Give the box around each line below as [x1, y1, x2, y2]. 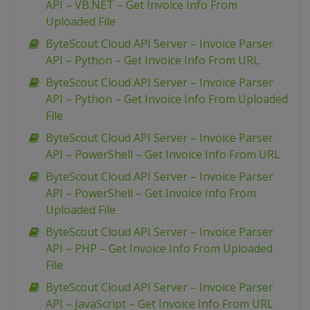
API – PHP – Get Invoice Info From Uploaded [46, 241, 273, 257]
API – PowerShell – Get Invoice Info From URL [46, 147, 280, 163]
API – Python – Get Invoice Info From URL [46, 53, 259, 69]
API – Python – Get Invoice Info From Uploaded [46, 91, 288, 107]
